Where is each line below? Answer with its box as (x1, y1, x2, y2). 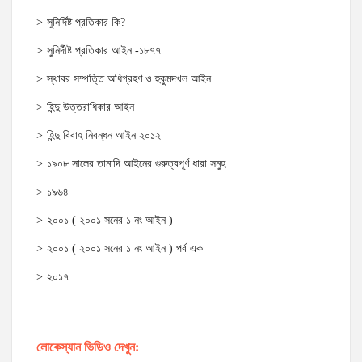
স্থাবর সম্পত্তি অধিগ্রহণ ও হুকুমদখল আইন (47, 73, 211, 85)
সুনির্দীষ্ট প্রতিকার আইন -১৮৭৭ (47, 44, 161, 57)
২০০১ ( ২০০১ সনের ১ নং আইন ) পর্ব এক (47, 242, 203, 255)
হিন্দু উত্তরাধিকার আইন (47, 101, 134, 113)
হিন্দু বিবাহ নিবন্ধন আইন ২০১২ (47, 129, 161, 141)
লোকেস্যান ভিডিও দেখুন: (36, 340, 139, 354)
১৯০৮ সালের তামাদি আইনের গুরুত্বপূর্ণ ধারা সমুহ (47, 158, 225, 170)
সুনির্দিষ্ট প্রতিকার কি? (47, 16, 125, 28)
